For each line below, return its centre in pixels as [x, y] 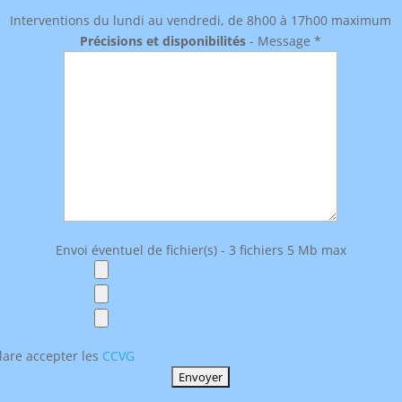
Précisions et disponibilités [163, 41]
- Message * [284, 41]
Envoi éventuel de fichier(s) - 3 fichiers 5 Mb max [201, 250]
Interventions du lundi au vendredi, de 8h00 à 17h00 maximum [201, 21]
